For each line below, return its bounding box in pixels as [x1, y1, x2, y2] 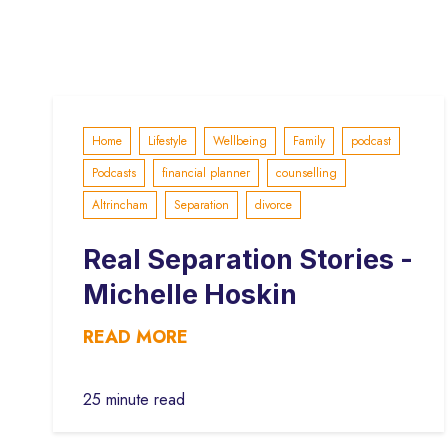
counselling [275, 163, 337, 182]
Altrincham [91, 195, 148, 214]
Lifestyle [147, 131, 187, 150]
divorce [254, 195, 292, 214]
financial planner [161, 163, 250, 182]
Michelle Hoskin [82, 277, 297, 311]
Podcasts [91, 163, 136, 182]
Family [292, 131, 325, 150]
